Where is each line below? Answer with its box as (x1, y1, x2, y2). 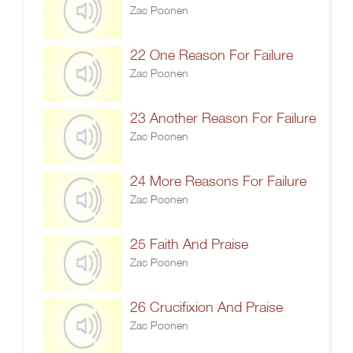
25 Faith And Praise (130, 236, 248, 252)
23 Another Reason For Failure (130, 110, 316, 126)
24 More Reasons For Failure (130, 173, 307, 189)
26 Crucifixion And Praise (130, 299, 283, 315)
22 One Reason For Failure (130, 46, 293, 63)
